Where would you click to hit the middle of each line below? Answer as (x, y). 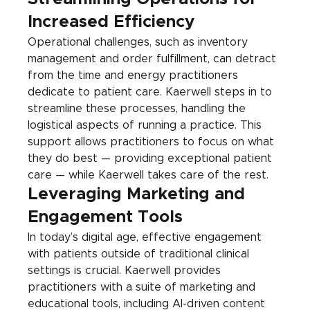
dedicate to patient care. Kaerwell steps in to (152, 92)
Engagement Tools (106, 218)
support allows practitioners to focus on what (153, 142)
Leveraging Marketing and (139, 195)
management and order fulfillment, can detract (154, 59)
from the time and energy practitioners (135, 76)
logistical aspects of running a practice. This (147, 126)
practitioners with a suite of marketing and (144, 288)
